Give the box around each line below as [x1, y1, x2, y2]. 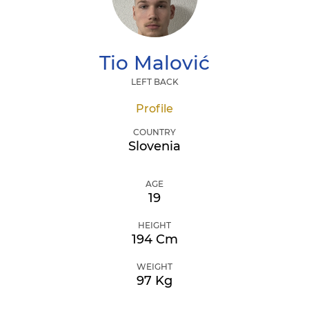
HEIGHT [138, 220, 171, 230]
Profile [136, 102, 173, 115]
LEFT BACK [130, 77, 179, 87]
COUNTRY [133, 127, 176, 137]
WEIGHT [137, 261, 172, 272]
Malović [128, 51, 210, 74]
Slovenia [128, 139, 181, 154]
